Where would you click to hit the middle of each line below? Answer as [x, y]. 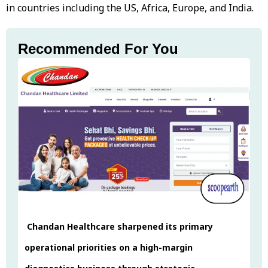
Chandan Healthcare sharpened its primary [119, 227]
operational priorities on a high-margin [109, 248]
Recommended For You [98, 48]
